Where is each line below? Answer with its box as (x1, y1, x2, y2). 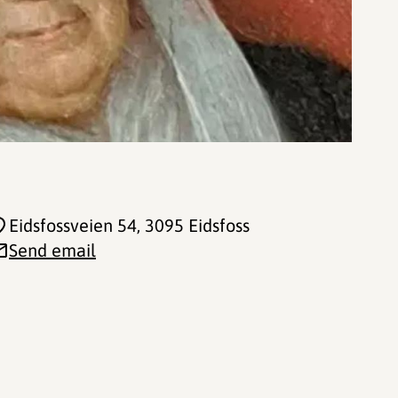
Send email (9, 240, 96, 260)
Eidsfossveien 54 (9, 215, 137, 235)
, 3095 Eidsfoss (137, 215, 250, 235)
